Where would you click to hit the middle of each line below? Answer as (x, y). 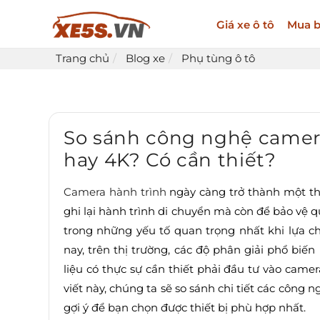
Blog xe (145, 59)
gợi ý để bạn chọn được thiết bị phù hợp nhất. (185, 308)
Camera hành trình (115, 192)
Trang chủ (82, 59)
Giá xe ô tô (245, 24)
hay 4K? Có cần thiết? (170, 160)
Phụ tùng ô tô (218, 59)
